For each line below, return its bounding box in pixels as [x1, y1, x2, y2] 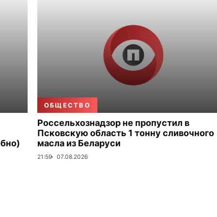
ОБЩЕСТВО [44, 101, 91, 109]
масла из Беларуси [37, 138, 121, 148]
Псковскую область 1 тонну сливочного [37, 128, 214, 138]
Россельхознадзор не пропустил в [37, 118, 189, 128]
